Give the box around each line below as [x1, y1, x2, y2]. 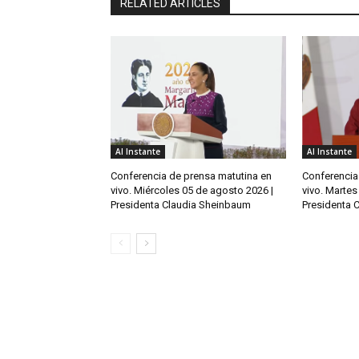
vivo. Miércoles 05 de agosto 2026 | [111, 184, 273, 197]
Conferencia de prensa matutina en [111, 170, 272, 183]
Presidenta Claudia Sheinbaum [111, 199, 251, 212]
